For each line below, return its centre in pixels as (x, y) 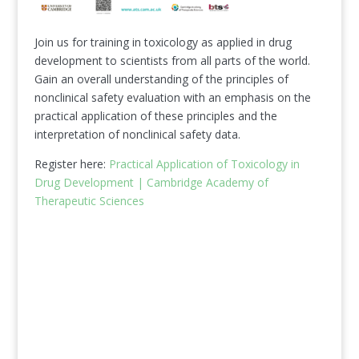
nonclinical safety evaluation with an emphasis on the (172, 97)
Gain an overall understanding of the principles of (161, 79)
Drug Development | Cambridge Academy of (151, 182)
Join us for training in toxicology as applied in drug (163, 42)
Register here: (71, 164)
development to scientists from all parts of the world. (172, 61)
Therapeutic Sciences (89, 201)
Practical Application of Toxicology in (204, 164)
